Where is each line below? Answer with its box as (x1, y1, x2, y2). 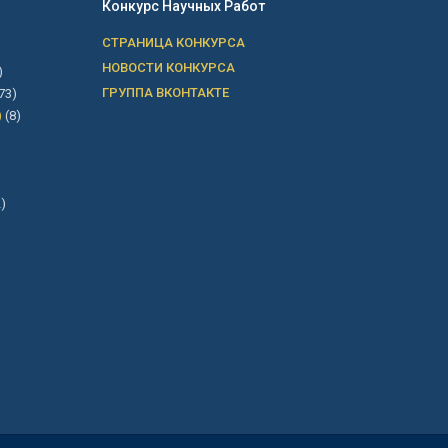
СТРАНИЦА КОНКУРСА (101, 35, 245, 50)
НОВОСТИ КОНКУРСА (101, 60, 235, 75)
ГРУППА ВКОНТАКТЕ (101, 85, 229, 100)
